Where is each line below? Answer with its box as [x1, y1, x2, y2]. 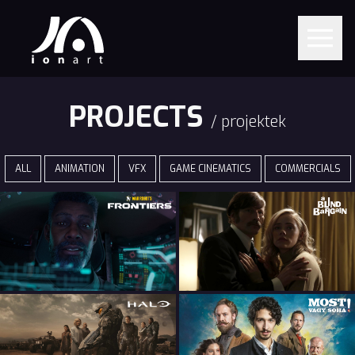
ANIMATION [54, 162, 105, 175]
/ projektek [211, 111, 286, 132]
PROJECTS [69, 98, 211, 136]
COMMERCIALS [274, 162, 341, 175]
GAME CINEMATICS [169, 162, 251, 175]
